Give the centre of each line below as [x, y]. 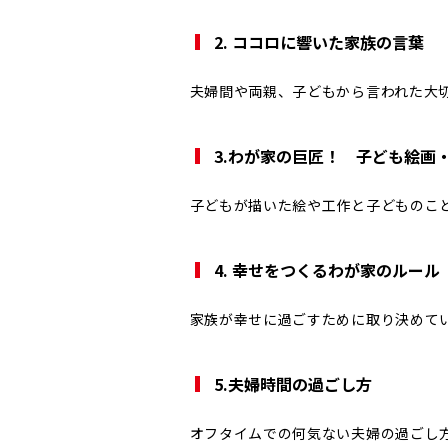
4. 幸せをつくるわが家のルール [326, 270]
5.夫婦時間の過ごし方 [292, 384]
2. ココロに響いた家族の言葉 [318, 42]
